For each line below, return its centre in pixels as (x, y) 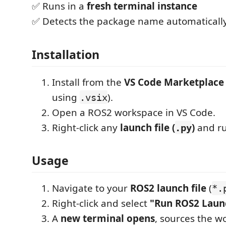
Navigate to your (91, 188)
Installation (66, 54)
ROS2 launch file (168, 188)
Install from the (88, 82)
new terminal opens (108, 218)
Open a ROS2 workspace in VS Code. (134, 112)
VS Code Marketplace (174, 82)
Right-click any (86, 127)
